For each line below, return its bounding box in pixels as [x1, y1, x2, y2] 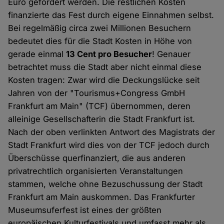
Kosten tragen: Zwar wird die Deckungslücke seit [8, 75, 200, 85]
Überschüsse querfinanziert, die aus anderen [8, 153, 186, 163]
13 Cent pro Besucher [66, 49, 152, 59]
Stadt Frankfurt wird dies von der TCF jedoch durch [8, 140, 210, 150]
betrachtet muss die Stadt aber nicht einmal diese [8, 62, 202, 72]
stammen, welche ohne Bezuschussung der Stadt [8, 179, 203, 189]
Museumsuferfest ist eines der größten [8, 205, 162, 215]
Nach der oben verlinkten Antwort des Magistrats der [8, 127, 215, 137]
